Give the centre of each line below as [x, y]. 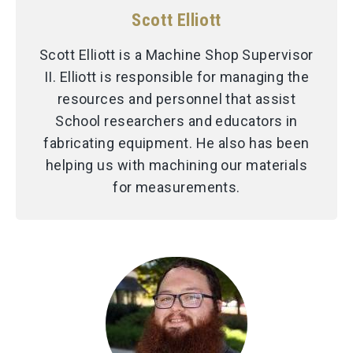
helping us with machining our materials [176, 165]
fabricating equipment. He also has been [176, 143]
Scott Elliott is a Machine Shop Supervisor [176, 55]
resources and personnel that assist [176, 99]
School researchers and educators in [176, 121]
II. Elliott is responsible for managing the [176, 77]
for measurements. [176, 188]
